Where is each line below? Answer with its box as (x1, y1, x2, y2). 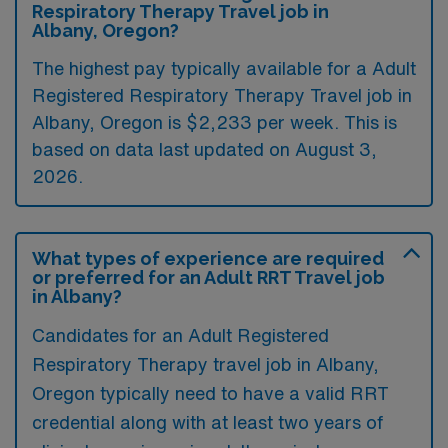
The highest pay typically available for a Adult (32, 59, 416, 77)
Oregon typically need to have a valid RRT (32, 384, 389, 402)
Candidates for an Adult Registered (32, 326, 329, 344)
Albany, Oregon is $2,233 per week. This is (32, 113, 397, 131)
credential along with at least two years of (32, 413, 383, 431)
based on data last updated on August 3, (32, 140, 377, 158)
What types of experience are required (32, 248, 384, 269)
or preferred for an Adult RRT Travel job (32, 267, 385, 288)
